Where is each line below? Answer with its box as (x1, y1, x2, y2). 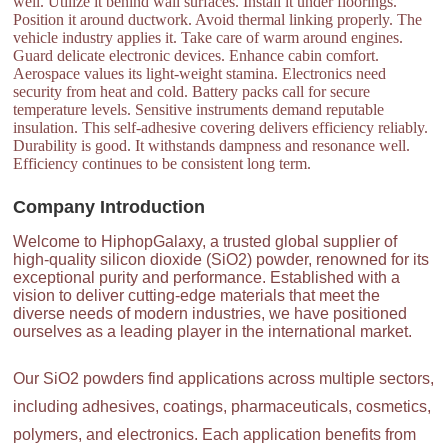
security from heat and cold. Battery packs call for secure (13, 83, 371, 101)
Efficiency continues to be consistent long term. (13, 155, 312, 173)
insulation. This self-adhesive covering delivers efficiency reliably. (13, 119, 429, 137)
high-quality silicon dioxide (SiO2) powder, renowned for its (13, 251, 430, 269)
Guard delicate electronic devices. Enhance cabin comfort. (13, 47, 380, 65)
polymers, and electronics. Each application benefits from (13, 426, 417, 444)
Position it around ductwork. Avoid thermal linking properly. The (13, 11, 423, 29)
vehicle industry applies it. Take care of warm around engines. (13, 29, 404, 47)
